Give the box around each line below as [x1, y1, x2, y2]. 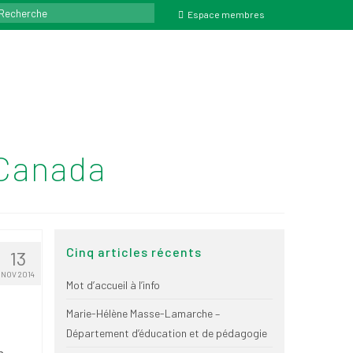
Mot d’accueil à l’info [65, 278, 160, 292]
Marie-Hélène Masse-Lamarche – [65, 307, 220, 320]
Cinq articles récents [65, 244, 202, 259]
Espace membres [188, 9, 265, 20]
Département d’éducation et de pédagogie [65, 326, 267, 340]
